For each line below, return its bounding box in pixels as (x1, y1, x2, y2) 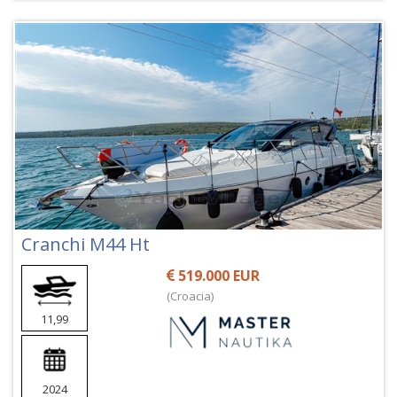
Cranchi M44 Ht (21, 231, 150, 256)
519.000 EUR (175, 265, 261, 285)
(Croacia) (167, 287, 214, 304)
